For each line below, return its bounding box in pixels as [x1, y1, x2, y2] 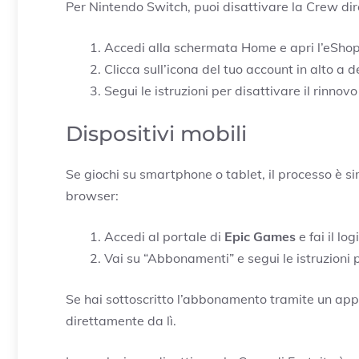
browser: [66, 188, 119, 204]
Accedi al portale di [104, 228, 224, 245]
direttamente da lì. [66, 313, 176, 329]
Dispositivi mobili [66, 121, 247, 147]
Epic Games [224, 228, 296, 245]
